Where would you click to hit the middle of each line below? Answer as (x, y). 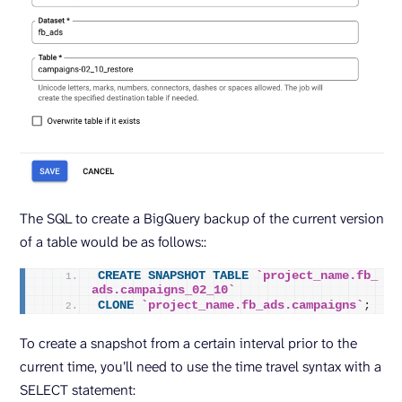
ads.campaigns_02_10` (163, 290)
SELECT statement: (78, 389)
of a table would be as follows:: (113, 241)
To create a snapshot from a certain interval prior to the (188, 343)
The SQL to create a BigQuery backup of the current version (202, 218)
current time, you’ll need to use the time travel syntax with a (201, 366)
